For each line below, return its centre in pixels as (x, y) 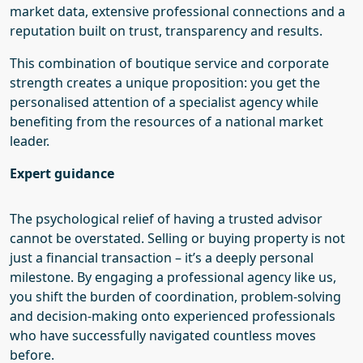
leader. (30, 141)
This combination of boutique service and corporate (169, 63)
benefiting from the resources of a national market (167, 122)
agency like (281, 277)
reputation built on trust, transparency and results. (166, 31)
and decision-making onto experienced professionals (173, 316)
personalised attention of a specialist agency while (164, 102)
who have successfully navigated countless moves (163, 335)
